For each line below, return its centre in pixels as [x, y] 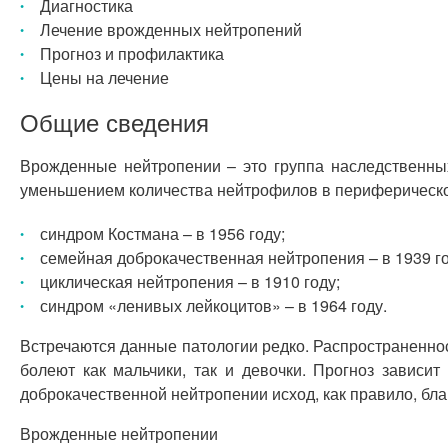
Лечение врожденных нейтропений [171, 29]
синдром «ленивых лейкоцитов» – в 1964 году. [213, 305]
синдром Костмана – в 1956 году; [162, 233]
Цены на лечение [104, 77]
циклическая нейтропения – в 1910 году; [190, 281]
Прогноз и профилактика [132, 53]
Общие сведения [114, 121]
